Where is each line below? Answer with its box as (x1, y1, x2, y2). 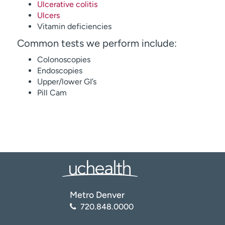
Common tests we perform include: (17, 37, 177, 49)
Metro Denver (70, 189, 125, 200)
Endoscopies (37, 66, 82, 75)
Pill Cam (37, 88, 67, 97)
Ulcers (37, 11, 60, 20)
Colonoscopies (37, 55, 90, 64)
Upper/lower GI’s (37, 77, 96, 86)
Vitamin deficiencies (37, 22, 111, 31)
